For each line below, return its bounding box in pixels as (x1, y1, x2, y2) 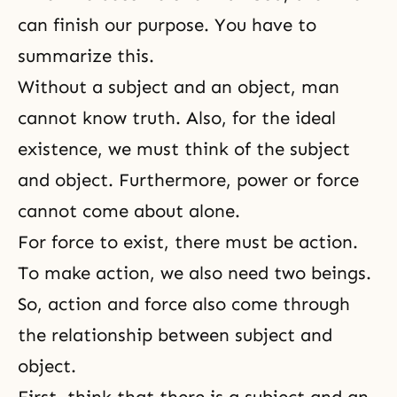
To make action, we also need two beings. (18, 262, 371, 284)
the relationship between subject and (18, 324, 332, 346)
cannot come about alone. (18, 200, 240, 222)
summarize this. (18, 45, 154, 66)
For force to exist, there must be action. (18, 231, 358, 253)
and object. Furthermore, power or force (18, 169, 359, 191)
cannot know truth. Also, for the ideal (18, 107, 336, 128)
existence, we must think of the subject (18, 138, 350, 160)
